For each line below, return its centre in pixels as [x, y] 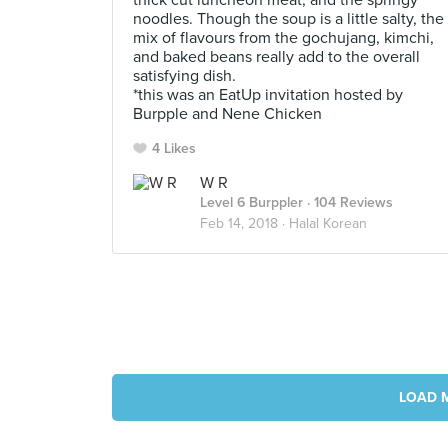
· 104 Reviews [348, 202]
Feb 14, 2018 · [244, 223]
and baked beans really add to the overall [276, 57]
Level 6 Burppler [251, 202]
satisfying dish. [184, 76]
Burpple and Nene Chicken [227, 114]
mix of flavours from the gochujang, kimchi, [283, 38]
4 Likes [174, 148]
